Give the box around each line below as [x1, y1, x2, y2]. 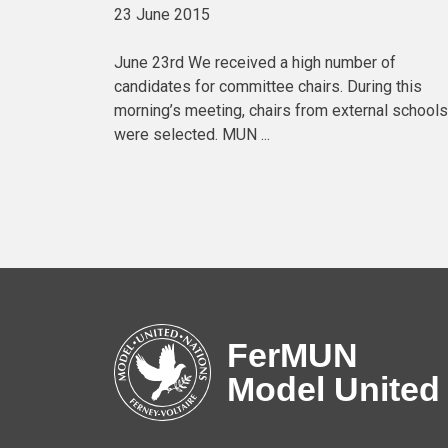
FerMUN [227, 336, 358, 375]
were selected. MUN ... [114, 124, 270, 144]
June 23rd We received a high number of [114, 52, 396, 72]
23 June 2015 [114, 4, 210, 24]
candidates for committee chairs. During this [114, 76, 422, 96]
